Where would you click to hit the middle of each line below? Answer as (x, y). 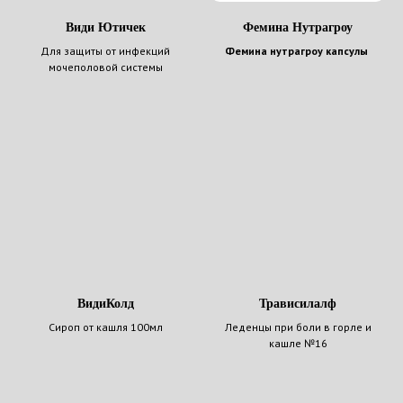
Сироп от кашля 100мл (105, 327)
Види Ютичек (105, 27)
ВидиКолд (105, 304)
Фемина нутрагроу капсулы (298, 50)
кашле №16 (298, 344)
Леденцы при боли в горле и (298, 327)
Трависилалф (298, 304)
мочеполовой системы (105, 67)
